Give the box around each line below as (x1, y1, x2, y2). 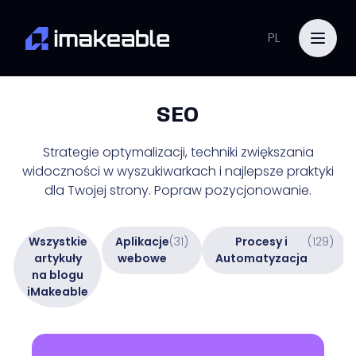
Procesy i (235, 234, 288, 250)
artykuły (33, 250, 82, 266)
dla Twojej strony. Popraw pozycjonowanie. (44, 181, 311, 199)
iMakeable (27, 284, 88, 300)
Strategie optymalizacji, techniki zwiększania (42, 143, 314, 161)
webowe (118, 250, 167, 266)
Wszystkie (28, 234, 87, 250)
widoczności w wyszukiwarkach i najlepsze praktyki (22, 162, 334, 180)
